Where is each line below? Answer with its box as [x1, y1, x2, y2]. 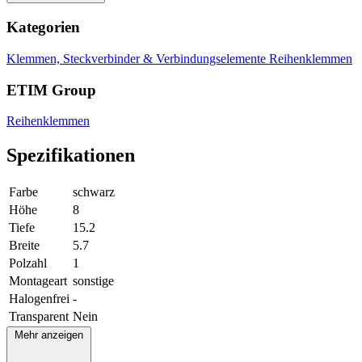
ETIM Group [6, 81, 96, 99]
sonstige [73, 274, 114, 288]
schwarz [73, 185, 115, 200]
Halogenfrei [9, 292, 69, 306]
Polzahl [9, 256, 47, 271]
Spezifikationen [6, 145, 135, 166]
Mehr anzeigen [15, 329, 83, 342]
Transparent [9, 309, 69, 324]
